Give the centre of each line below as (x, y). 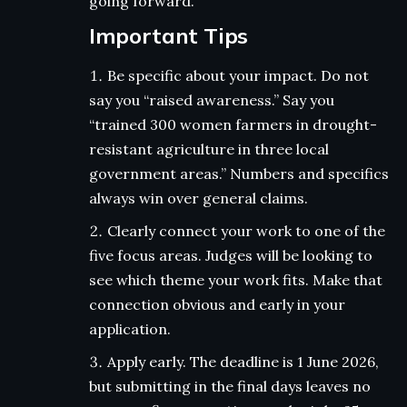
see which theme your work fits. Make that (236, 280)
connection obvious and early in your (217, 305)
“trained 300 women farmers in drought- (233, 125)
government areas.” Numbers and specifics (239, 174)
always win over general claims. (199, 199)
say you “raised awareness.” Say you (212, 100)
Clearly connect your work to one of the (246, 231)
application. (130, 329)
